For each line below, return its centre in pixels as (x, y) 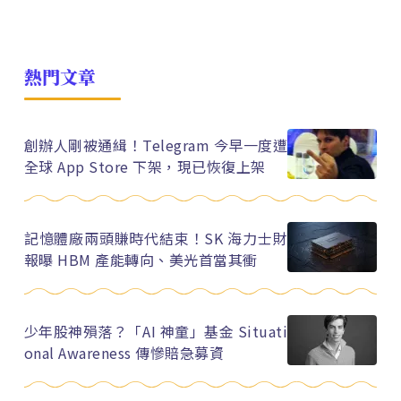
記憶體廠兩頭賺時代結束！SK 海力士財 (156, 239)
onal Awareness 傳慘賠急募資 (124, 353)
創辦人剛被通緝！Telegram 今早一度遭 (156, 145)
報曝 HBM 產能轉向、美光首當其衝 (141, 260)
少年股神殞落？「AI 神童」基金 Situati (156, 332)
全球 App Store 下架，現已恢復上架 (145, 167)
